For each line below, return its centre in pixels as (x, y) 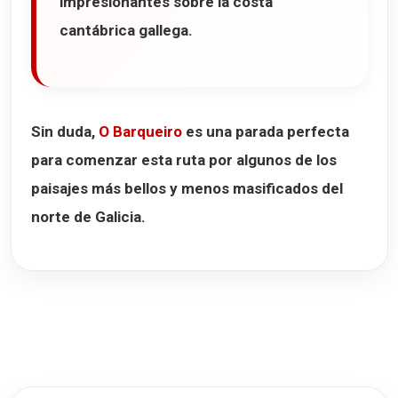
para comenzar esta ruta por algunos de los (184, 160)
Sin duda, (65, 132)
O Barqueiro (140, 132)
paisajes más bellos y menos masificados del (187, 189)
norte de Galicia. (88, 217)
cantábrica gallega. (126, 31)
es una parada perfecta (266, 132)
